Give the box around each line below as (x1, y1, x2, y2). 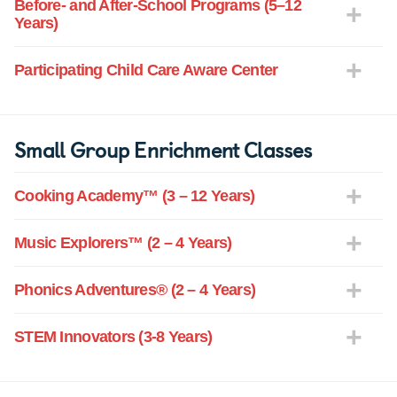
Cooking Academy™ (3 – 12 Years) (14, 187, 255, 206)
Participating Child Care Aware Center (14, 61, 278, 80)
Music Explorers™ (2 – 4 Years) (14, 234, 232, 253)
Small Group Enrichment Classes (14, 133, 313, 166)
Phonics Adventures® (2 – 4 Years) (14, 281, 256, 300)
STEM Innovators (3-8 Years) (14, 328, 213, 346)
